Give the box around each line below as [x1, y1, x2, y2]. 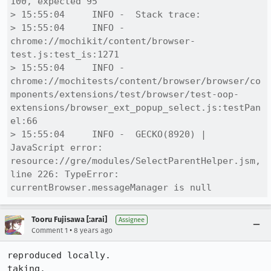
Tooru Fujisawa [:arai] [31, 215, 107, 224]
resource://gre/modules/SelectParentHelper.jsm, [10, 155, 261, 166]
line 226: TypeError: [10, 169, 119, 180]
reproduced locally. [7, 250, 111, 261]
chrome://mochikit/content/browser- [10, 36, 195, 47]
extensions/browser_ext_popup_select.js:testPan [10, 102, 261, 113]
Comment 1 [31, 226, 68, 235]
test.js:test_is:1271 [10, 49, 119, 60]
